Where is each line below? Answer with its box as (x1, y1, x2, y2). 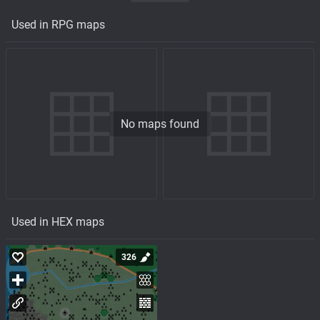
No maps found (121, 116, 199, 131)
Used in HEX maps (11, 214, 104, 229)
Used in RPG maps (11, 17, 105, 31)
